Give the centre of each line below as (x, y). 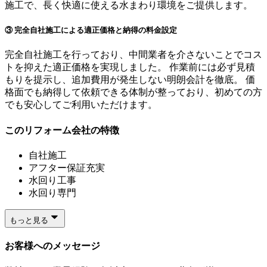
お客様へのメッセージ (52, 246)
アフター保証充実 (67, 167)
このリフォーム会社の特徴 (62, 130)
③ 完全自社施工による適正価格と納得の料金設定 (91, 30)
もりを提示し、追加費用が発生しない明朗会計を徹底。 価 (130, 80)
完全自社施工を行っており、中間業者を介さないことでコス (133, 55)
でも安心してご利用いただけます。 (81, 105)
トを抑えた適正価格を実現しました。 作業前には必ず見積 (130, 67)
